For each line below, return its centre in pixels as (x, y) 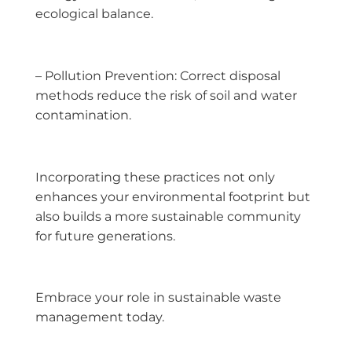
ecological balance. (94, 14)
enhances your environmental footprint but (173, 196)
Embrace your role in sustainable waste (158, 298)
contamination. (83, 115)
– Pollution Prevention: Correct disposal (158, 75)
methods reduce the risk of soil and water (166, 95)
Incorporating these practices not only (155, 177)
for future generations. (105, 236)
